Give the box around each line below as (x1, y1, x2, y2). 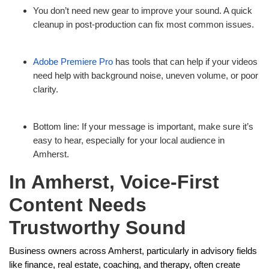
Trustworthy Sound (9, 217, 186, 238)
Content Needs (9, 194, 147, 216)
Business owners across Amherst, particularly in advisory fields (9, 246, 257, 256)
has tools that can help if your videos (113, 57, 258, 67)
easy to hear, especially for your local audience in (33, 136, 225, 145)
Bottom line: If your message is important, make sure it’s (33, 122, 253, 131)
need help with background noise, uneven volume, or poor (33, 71, 258, 80)
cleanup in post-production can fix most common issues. (33, 20, 254, 29)
